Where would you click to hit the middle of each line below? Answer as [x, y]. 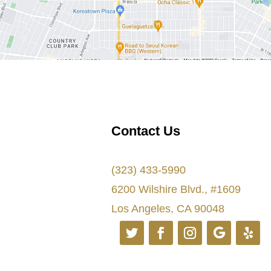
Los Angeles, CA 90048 [168, 209]
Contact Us [146, 131]
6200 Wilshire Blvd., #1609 [176, 190]
